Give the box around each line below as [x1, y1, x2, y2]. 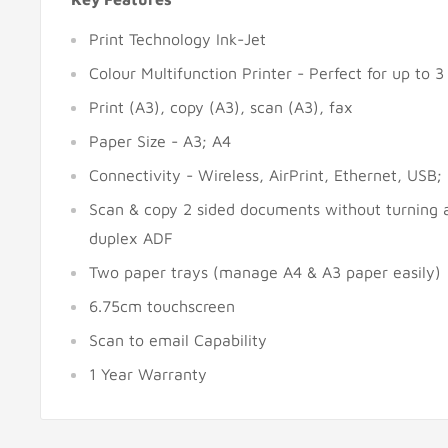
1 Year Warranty [89, 365, 207, 384]
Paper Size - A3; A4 [89, 132, 231, 151]
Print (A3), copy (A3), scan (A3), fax [89, 98, 353, 117]
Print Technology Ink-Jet [89, 30, 266, 49]
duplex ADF [89, 229, 173, 248]
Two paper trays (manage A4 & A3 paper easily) [89, 263, 441, 282]
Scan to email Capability [89, 331, 267, 350]
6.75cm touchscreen [89, 297, 235, 316]
